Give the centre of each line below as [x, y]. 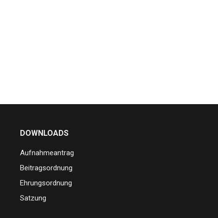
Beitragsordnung [46, 168]
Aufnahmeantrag [47, 153]
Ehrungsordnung [46, 183]
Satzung [33, 198]
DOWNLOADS [44, 133]
